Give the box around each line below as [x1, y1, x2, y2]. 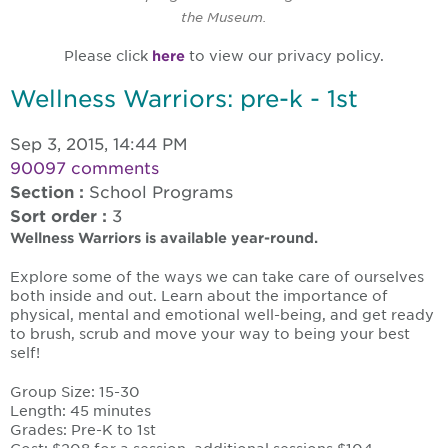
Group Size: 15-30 [10, 384, 140, 401]
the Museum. [181, 10, 267, 26]
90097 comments [10, 159, 159, 179]
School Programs [89, 183, 233, 203]
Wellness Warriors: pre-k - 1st [10, 85, 358, 114]
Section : [10, 183, 84, 203]
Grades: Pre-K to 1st [10, 422, 156, 439]
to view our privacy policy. [189, 48, 384, 65]
